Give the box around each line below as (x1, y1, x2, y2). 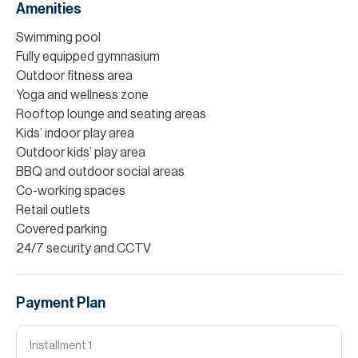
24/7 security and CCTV (16, 241, 151, 255)
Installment (30, 340, 88, 352)
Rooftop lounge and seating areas (16, 107, 206, 121)
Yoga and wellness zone (16, 88, 149, 101)
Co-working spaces (16, 184, 125, 197)
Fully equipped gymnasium (16, 50, 160, 63)
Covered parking (16, 222, 107, 236)
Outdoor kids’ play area (16, 145, 145, 159)
